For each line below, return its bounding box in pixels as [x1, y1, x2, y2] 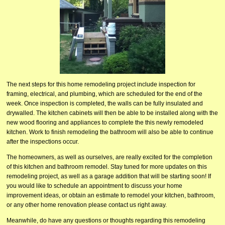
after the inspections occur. [7, 138, 79, 145]
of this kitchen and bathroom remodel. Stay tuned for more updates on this [7, 163, 207, 170]
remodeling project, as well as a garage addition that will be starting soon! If [7, 173, 211, 180]
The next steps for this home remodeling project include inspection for [7, 81, 195, 88]
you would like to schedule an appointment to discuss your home [7, 182, 182, 189]
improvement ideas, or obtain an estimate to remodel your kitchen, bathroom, [7, 192, 215, 199]
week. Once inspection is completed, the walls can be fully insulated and [7, 100, 203, 107]
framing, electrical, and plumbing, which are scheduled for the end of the [7, 90, 202, 97]
